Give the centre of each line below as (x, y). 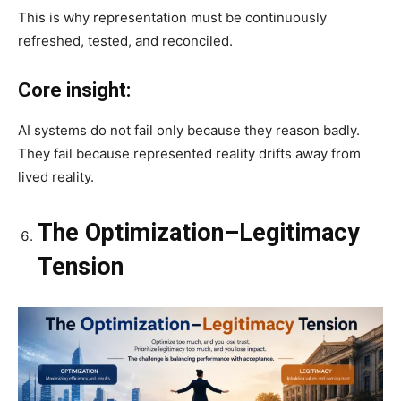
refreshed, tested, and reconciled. (125, 40)
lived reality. (56, 176)
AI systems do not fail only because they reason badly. (189, 130)
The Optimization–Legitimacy (198, 232)
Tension (80, 266)
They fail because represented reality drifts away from (189, 153)
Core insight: (74, 90)
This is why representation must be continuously (172, 17)
